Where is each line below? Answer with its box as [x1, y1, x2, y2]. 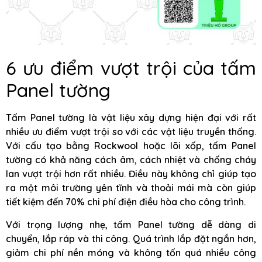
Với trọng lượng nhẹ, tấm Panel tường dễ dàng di [6, 218, 256, 230]
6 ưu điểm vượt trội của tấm [6, 56, 256, 80]
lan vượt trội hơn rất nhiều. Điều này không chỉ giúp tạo [6, 168, 256, 180]
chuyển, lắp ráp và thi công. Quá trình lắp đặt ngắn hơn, [6, 232, 256, 244]
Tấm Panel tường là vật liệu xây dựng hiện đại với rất [6, 112, 256, 124]
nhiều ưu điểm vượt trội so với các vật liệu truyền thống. [6, 126, 256, 138]
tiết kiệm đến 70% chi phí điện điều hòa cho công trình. [6, 196, 246, 208]
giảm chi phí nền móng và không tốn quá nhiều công [6, 246, 256, 258]
